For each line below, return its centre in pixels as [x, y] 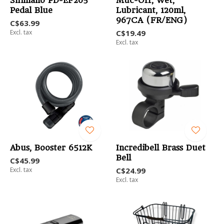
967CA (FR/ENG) [151, 20]
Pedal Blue [31, 10]
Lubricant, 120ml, [150, 10]
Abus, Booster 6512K [51, 148]
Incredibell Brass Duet [160, 148]
